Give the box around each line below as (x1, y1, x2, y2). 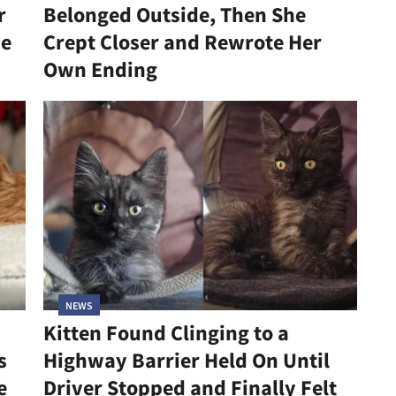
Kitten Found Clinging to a (42, 318, 289, 346)
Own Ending (42, 56, 157, 84)
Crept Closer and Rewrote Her (42, 28, 322, 57)
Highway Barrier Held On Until (42, 346, 330, 374)
